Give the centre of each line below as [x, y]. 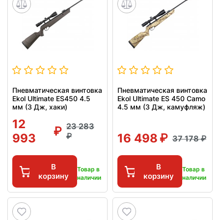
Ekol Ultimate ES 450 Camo [161, 99]
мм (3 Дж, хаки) [40, 107]
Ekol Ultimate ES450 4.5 [51, 99]
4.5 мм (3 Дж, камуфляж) [161, 107]
